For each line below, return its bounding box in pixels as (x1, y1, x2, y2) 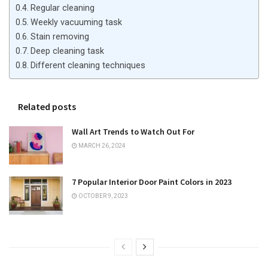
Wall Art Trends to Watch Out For (72, 126, 194, 137)
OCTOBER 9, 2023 (77, 193, 128, 200)
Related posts (18, 100, 76, 112)
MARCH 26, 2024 (77, 142, 126, 149)
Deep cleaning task (30, 45, 104, 56)
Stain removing (30, 31, 89, 42)
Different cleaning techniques (30, 60, 145, 71)
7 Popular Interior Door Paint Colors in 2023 (72, 176, 232, 188)
